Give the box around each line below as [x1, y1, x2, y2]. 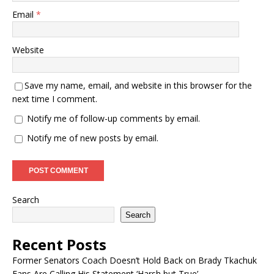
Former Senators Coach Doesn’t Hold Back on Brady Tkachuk [12, 254, 257, 267]
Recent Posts [12, 234, 106, 255]
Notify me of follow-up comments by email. [27, 113, 200, 125]
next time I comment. [12, 93, 97, 105]
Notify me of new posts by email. [27, 132, 158, 144]
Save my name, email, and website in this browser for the [24, 80, 252, 92]
